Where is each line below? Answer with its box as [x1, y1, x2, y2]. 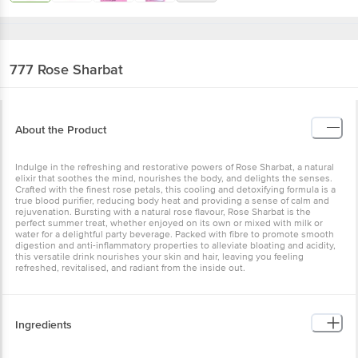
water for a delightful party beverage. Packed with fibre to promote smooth [15, 228, 334, 241]
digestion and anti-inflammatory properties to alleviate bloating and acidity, [15, 239, 336, 252]
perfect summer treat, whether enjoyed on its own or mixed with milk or [15, 217, 323, 229]
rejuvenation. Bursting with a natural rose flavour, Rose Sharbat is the [15, 205, 311, 218]
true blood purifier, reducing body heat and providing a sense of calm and [15, 194, 329, 207]
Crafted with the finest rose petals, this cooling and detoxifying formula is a [15, 183, 336, 196]
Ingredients [15, 317, 72, 332]
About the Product [15, 122, 106, 137]
